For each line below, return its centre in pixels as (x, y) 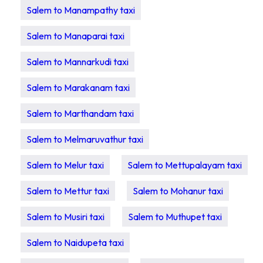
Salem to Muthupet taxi (175, 217)
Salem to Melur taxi (65, 165)
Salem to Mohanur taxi (178, 191)
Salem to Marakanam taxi (78, 87)
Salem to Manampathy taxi (81, 10)
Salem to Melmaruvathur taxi (85, 139)
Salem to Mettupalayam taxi (185, 165)
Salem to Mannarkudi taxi (77, 62)
